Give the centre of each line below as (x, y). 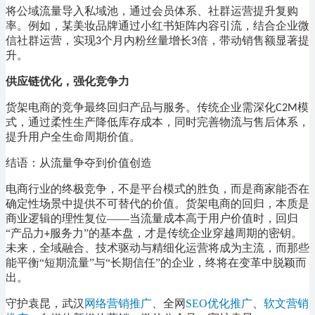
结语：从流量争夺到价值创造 (79, 163)
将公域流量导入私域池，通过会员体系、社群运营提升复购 (152, 11)
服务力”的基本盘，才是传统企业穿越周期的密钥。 (176, 233)
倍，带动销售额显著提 (253, 41)
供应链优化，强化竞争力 (67, 82)
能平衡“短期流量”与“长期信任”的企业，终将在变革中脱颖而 (156, 263)
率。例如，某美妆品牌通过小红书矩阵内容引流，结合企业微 (157, 26)
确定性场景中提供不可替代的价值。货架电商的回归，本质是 (157, 204)
